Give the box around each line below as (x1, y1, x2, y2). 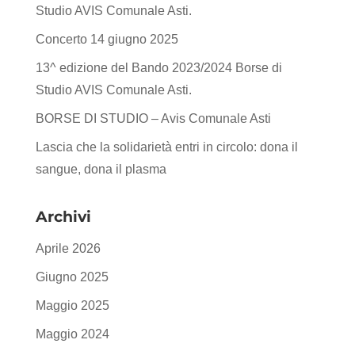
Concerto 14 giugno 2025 (35, 32, 178, 46)
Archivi (35, 207, 91, 226)
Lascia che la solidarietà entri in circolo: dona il (35, 139, 298, 154)
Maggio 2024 (35, 326, 109, 341)
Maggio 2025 (35, 298, 109, 312)
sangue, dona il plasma (35, 162, 166, 176)
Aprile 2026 (35, 241, 101, 255)
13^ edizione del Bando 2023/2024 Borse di (35, 60, 282, 74)
